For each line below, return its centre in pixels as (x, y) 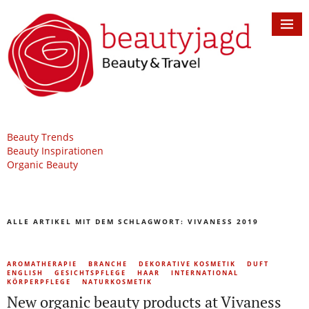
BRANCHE (108, 264)
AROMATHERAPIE (42, 264)
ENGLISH (25, 273)
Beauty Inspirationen (55, 151)
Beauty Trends (40, 137)
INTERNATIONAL (205, 273)
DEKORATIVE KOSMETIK (187, 264)
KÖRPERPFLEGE (39, 282)
